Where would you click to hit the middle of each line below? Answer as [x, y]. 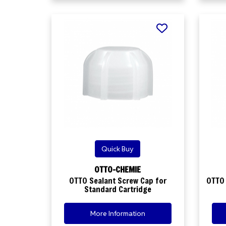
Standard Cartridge [118, 189]
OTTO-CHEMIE [118, 169]
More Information [118, 213]
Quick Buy [118, 149]
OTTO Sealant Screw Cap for [118, 180]
